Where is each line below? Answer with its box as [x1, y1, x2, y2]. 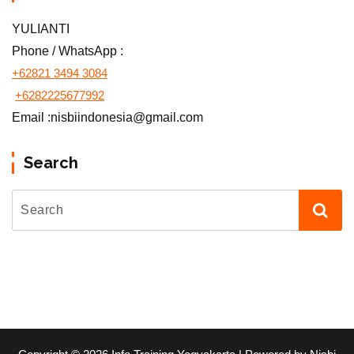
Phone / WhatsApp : [12, 43, 123, 58]
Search [24, 153, 78, 172]
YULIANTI [12, 21, 70, 36]
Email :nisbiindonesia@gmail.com [12, 110, 203, 124]
